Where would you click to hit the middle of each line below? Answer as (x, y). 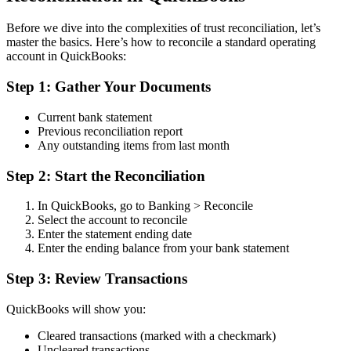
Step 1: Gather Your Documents (109, 87)
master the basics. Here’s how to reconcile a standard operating (161, 42)
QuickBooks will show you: (76, 309)
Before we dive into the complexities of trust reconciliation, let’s (163, 28)
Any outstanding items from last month (134, 145)
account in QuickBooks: (66, 56)
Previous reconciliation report (110, 131)
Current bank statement (95, 117)
